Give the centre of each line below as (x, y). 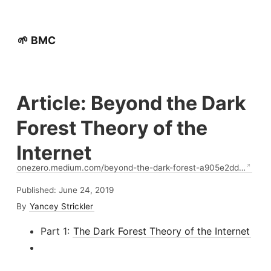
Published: (37, 190)
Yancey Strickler (62, 207)
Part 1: (56, 231)
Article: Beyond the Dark (131, 103)
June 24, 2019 (86, 190)
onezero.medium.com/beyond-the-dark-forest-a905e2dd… (132, 168)
